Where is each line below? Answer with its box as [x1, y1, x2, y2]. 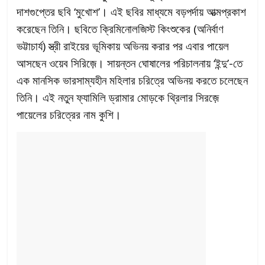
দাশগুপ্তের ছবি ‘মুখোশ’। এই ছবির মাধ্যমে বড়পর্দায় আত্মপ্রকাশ [17, 4, 247, 20]
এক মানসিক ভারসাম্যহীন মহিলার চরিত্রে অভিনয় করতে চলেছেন [17, 73, 248, 88]
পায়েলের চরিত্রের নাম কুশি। [17, 107, 122, 122]
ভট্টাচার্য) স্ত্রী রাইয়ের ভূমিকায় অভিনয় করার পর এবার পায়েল [17, 38, 230, 54]
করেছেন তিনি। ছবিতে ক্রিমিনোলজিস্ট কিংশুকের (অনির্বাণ [17, 21, 224, 37]
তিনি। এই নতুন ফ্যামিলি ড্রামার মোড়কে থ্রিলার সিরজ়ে [17, 90, 219, 105]
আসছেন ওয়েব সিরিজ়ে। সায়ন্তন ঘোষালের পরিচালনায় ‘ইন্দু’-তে [17, 56, 243, 71]
